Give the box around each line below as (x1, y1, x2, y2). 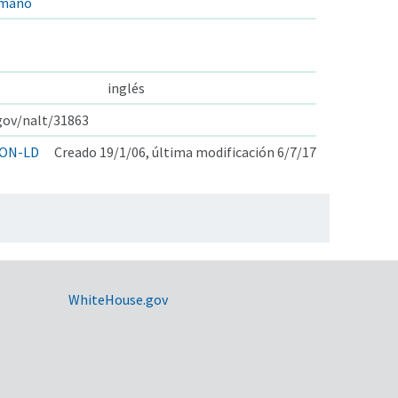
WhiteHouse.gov (68, 290, 168, 308)
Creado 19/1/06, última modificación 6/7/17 (54, 142, 316, 161)
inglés (107, 78, 145, 97)
